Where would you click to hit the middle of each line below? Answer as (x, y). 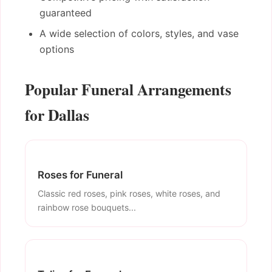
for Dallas (57, 114)
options (57, 49)
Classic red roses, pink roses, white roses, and (129, 194)
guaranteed (66, 12)
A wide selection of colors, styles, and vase (139, 33)
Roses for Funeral (80, 175)
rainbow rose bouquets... (87, 208)
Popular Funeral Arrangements (128, 89)
